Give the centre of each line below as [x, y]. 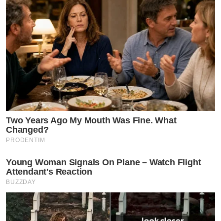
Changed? [27, 130]
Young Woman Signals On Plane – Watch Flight [104, 163]
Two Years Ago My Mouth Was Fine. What [91, 121]
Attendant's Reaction [49, 172]
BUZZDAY [21, 182]
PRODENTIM [26, 140]
